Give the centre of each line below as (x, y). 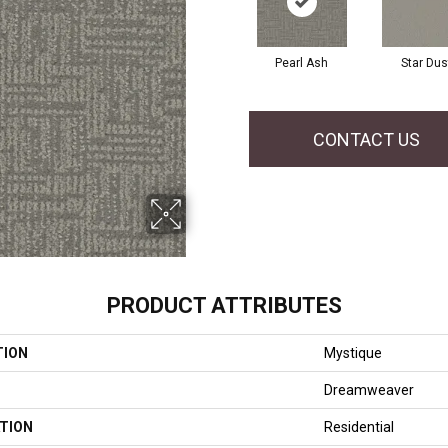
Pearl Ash (301, 63)
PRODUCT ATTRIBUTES (224, 306)
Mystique (353, 353)
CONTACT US (367, 139)
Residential (359, 427)
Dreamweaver (369, 390)
